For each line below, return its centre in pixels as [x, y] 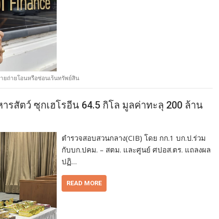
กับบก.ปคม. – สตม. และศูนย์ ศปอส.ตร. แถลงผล [136, 149]
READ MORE [84, 183]
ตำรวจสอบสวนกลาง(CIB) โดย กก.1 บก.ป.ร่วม [134, 138]
